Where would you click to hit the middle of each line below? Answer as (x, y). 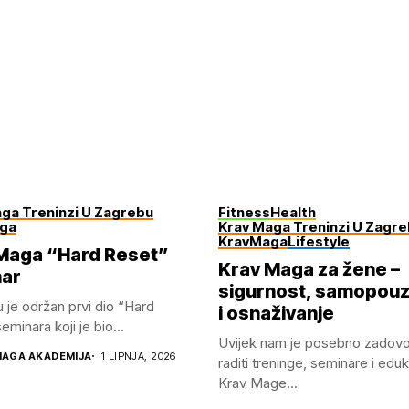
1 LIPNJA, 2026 (138, 356)
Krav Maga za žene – (309, 269)
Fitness (244, 212)
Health (293, 212)
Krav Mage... (258, 383)
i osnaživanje (276, 313)
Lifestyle (319, 241)
